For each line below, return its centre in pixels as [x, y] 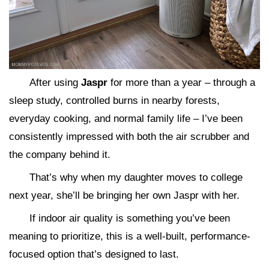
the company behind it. [60, 154]
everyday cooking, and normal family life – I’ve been [126, 118]
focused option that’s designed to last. [94, 254]
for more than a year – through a [181, 82]
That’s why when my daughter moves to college [136, 177]
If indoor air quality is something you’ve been [130, 218]
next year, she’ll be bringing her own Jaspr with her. [124, 195]
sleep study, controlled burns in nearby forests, [114, 100]
